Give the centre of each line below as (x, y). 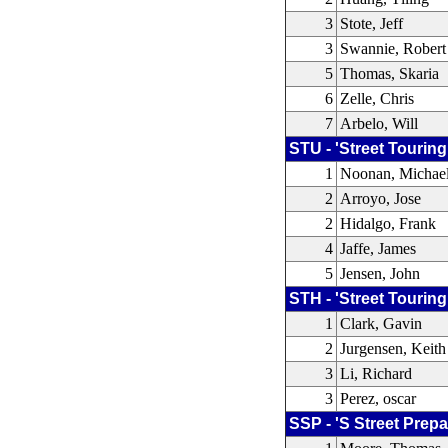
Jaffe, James (378, 248)
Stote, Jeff (372, 23)
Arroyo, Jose (381, 198)
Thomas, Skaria (390, 73)
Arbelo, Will (379, 123)
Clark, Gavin (381, 323)
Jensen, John (380, 273)
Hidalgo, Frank (388, 223)
